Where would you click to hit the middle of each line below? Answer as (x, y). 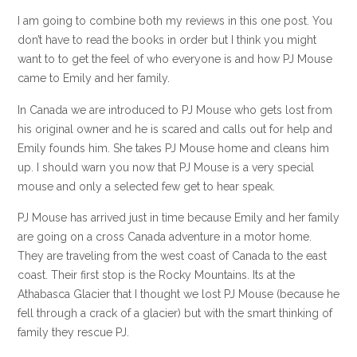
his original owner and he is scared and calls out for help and (175, 129)
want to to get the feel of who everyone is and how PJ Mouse (175, 59)
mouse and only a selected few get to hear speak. (146, 186)
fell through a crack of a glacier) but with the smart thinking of (175, 314)
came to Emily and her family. (94, 78)
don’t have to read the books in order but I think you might (167, 40)
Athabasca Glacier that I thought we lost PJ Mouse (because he (178, 294)
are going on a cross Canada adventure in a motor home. (165, 237)
